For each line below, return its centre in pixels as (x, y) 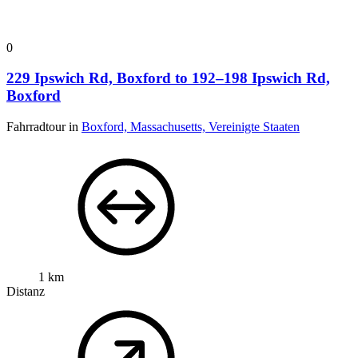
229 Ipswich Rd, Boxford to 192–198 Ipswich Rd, (168, 78)
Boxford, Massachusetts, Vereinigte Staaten (191, 127)
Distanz (26, 292)
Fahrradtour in (44, 127)
